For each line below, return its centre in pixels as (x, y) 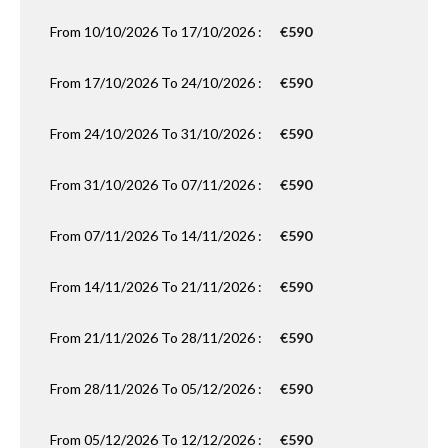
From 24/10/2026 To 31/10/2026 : (157, 133)
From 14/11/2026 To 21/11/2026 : (157, 286)
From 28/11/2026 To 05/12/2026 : (157, 388)
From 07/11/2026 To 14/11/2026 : (157, 235)
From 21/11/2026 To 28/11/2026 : (157, 337)
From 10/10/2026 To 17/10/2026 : (157, 31)
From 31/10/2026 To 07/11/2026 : (157, 184)
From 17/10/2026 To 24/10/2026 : (157, 82)
